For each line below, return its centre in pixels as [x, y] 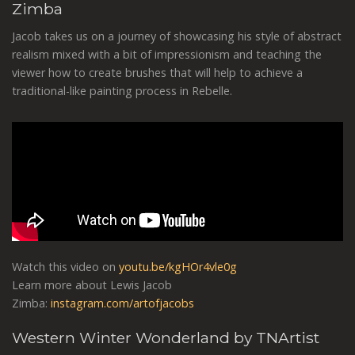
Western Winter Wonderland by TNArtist [166, 338]
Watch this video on [65, 266]
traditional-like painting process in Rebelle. [122, 90]
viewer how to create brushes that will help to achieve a [157, 72]
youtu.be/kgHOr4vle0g [178, 266]
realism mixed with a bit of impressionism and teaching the [167, 54]
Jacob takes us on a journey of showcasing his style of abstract [177, 36]
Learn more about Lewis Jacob [92, 284]
